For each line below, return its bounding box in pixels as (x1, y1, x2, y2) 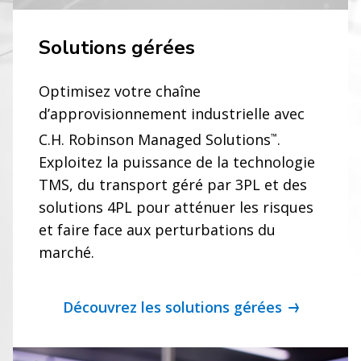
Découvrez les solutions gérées (62, 297, 282, 317)
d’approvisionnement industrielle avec (39, 104, 305, 123)
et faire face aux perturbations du (39, 220, 276, 239)
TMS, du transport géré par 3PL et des (39, 175, 307, 194)
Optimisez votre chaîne (39, 81, 201, 101)
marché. (39, 243, 94, 262)
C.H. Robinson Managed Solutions (39, 130, 271, 149)
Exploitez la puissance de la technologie (39, 152, 315, 172)
